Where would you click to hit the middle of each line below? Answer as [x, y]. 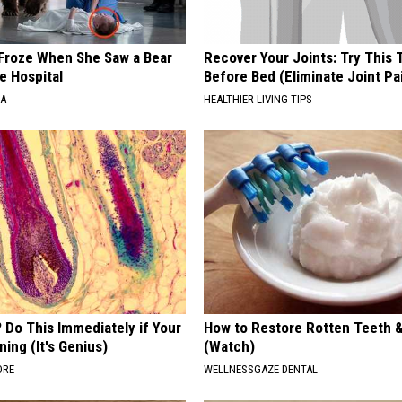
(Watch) [230, 347]
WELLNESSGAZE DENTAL [261, 370]
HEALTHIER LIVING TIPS [258, 100]
